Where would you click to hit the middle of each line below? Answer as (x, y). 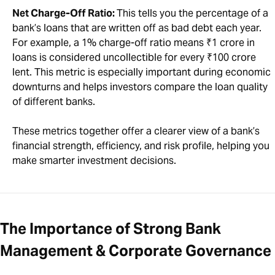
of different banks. (55, 102)
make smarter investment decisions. (94, 161)
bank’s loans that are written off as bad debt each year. (137, 28)
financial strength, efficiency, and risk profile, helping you (141, 146)
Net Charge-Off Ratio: (64, 14)
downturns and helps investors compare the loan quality (140, 87)
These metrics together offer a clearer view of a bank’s (136, 131)
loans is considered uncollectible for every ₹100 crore (134, 58)
